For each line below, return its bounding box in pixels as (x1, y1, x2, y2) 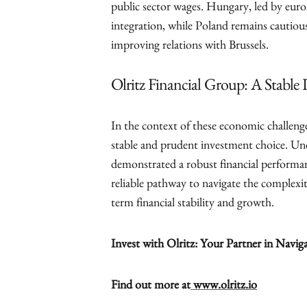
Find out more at (111, 281, 191, 293)
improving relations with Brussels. (111, 41, 269, 53)
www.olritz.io (193, 281, 257, 293)
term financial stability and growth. (111, 199, 274, 211)
